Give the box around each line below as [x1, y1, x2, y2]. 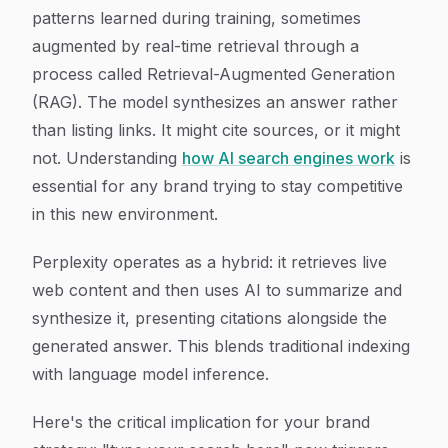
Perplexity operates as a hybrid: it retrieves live [32, 252, 387, 272]
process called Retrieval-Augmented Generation [32, 64, 395, 84]
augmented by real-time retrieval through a [32, 36, 359, 56]
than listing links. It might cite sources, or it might [32, 120, 400, 140]
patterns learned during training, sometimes [32, 8, 361, 28]
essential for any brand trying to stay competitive [32, 176, 403, 196]
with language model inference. [32, 364, 269, 384]
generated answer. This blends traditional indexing [32, 336, 410, 356]
